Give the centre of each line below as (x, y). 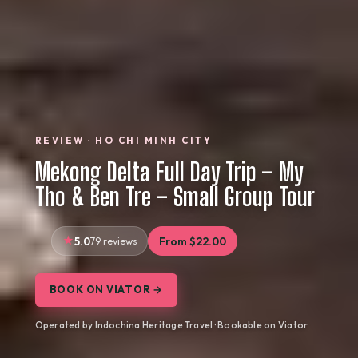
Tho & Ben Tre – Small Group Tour (175, 197)
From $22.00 (193, 241)
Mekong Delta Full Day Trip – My (169, 172)
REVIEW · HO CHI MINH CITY (123, 140)
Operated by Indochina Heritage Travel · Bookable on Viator (171, 325)
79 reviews (113, 241)
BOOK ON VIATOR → (106, 290)
